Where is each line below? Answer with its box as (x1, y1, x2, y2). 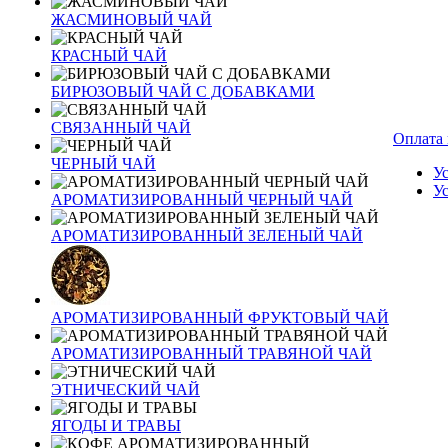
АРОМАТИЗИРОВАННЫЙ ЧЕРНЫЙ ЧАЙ (51, 191, 353, 208)
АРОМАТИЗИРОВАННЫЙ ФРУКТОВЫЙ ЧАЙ (51, 309, 389, 326)
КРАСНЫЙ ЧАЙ (51, 47, 167, 64)
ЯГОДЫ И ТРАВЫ (51, 417, 181, 434)
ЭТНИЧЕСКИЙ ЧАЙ (51, 381, 200, 398)
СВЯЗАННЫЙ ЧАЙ (51, 119, 191, 136)
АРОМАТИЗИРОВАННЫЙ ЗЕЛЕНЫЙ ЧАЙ (51, 227, 363, 244)
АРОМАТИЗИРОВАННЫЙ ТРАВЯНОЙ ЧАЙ (51, 345, 372, 362)
